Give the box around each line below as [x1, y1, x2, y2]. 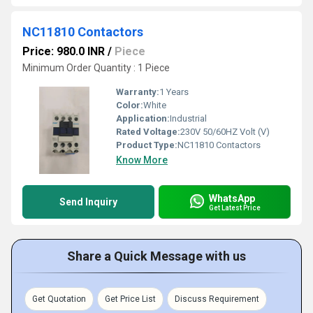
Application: [116, 113, 170, 124]
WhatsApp [209, 192, 255, 204]
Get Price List [105, 294, 156, 304]
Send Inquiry [59, 196, 117, 208]
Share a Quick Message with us [67, 249, 246, 263]
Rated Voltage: [116, 126, 180, 137]
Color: [116, 100, 143, 110]
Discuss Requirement [175, 294, 259, 304]
